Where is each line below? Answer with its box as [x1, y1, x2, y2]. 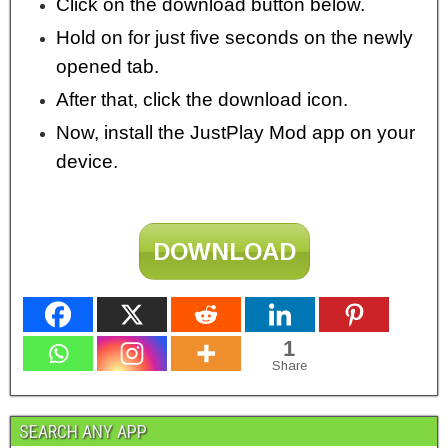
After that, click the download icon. [56, 89, 348, 111]
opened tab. [56, 56, 159, 78]
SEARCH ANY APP [19, 421, 147, 443]
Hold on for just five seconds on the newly [56, 27, 413, 49]
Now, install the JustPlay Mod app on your [56, 122, 415, 144]
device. [56, 151, 118, 173]
